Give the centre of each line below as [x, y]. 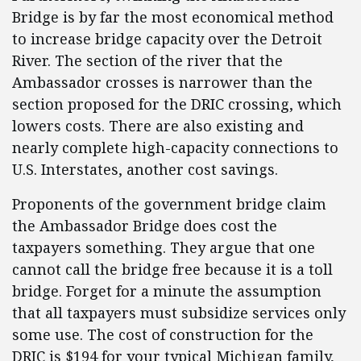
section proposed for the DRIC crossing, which [177, 104]
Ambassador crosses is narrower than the [162, 82]
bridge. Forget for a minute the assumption [167, 291]
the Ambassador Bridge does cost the [145, 226]
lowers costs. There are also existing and [158, 126]
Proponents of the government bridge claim [169, 204]
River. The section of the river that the [147, 60]
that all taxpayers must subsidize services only [179, 313]
